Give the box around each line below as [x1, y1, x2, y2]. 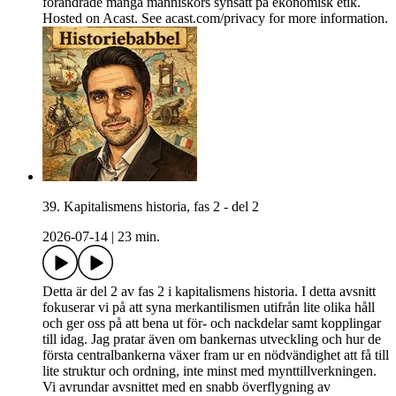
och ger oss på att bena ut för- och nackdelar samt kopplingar [42, 316, 381, 331]
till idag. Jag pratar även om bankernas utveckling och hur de [42, 331, 381, 347]
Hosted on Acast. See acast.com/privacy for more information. [42, 11, 388, 27]
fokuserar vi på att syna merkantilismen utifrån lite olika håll [42, 300, 375, 316]
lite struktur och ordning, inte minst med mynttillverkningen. [42, 363, 377, 379]
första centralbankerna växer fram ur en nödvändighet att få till [42, 347, 389, 363]
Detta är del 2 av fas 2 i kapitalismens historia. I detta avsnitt [42, 284, 376, 300]
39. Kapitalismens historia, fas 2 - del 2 [42, 199, 259, 215]
